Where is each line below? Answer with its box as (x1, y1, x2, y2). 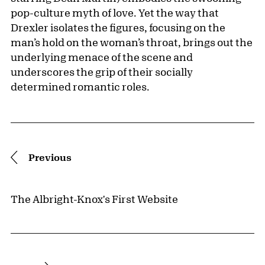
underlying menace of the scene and (11, 51, 193, 63)
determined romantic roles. (11, 80, 150, 93)
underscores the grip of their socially (11, 66, 193, 78)
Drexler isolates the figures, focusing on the (11, 21, 225, 34)
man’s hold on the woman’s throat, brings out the (11, 36, 253, 49)
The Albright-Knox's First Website (11, 193, 178, 205)
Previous (28, 151, 72, 163)
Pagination (11, 124, 65, 136)
